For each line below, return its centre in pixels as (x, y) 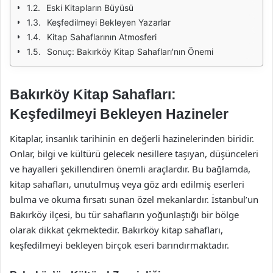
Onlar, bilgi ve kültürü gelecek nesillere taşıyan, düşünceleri (134, 153)
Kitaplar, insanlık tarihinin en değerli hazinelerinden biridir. (132, 138)
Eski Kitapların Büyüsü (90, 8)
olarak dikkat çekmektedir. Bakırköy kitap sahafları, (116, 229)
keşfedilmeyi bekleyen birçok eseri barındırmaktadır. (119, 245)
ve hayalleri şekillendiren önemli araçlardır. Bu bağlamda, (130, 168)
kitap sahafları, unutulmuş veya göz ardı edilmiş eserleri (127, 184)
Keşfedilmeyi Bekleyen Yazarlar (109, 22)
